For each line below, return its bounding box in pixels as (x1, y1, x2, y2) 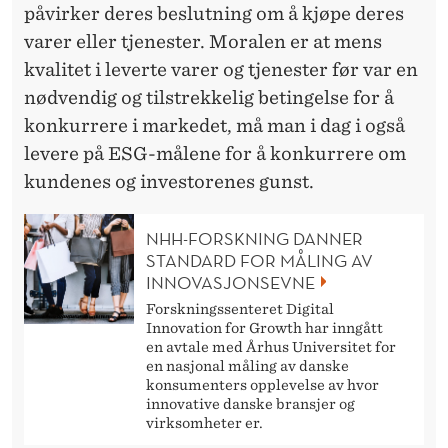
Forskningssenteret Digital (146, 300, 334, 317)
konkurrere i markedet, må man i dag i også (24, 114, 405, 136)
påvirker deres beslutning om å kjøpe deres (24, 2, 404, 24)
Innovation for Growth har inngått (146, 319, 383, 336)
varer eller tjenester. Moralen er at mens (24, 30, 382, 52)
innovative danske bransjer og (146, 395, 355, 412)
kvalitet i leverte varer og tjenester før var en (24, 58, 418, 80)
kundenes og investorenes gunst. (24, 170, 314, 192)
